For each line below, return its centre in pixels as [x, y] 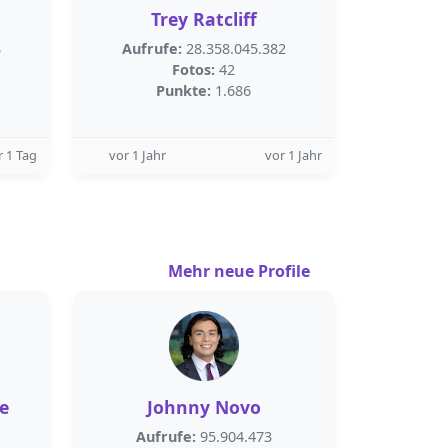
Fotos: [193, 69]
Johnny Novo [203, 407]
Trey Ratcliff [203, 19]
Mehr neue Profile [241, 271]
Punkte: [183, 90]
